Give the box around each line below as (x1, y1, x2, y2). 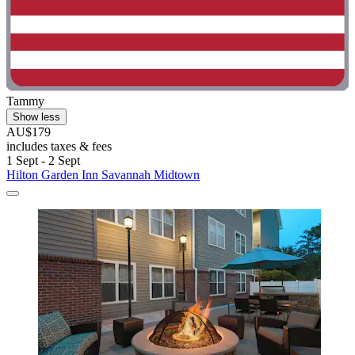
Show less (13, 111, 60, 124)
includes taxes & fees (6, 139, 112, 154)
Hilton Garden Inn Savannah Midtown (6, 168, 200, 182)
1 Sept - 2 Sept (6, 154, 80, 168)
